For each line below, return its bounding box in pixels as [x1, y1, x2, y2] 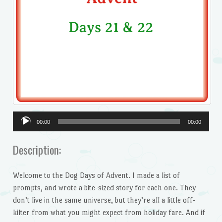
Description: [12, 141, 61, 159]
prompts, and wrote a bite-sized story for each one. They [12, 183, 196, 192]
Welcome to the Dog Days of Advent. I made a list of [12, 171, 180, 180]
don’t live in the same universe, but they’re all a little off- [12, 196, 196, 205]
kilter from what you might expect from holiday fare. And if [12, 208, 205, 217]
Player [12, 125, 33, 134]
